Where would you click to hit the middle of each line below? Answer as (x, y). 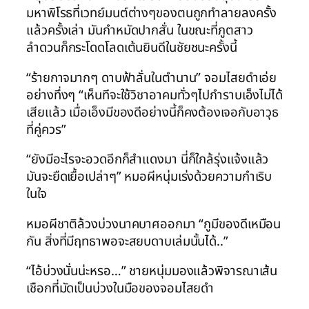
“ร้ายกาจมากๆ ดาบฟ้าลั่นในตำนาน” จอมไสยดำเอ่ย (152, 78)
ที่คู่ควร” (46, 129)
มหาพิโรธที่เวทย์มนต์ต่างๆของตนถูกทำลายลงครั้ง (151, 13)
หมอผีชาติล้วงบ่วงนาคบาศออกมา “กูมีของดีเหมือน (154, 224)
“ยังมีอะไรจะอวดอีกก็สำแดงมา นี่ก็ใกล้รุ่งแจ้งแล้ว (148, 160)
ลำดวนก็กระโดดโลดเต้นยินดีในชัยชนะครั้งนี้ (132, 48)
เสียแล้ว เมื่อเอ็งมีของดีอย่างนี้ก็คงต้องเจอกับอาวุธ (153, 112)
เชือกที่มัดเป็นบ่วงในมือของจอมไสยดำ (120, 289)
